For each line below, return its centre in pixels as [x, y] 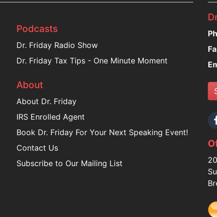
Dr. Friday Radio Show [57, 45]
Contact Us [37, 148]
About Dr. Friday [46, 101]
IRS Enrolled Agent [51, 117]
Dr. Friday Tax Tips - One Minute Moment [92, 61]
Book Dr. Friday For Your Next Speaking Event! [102, 132]
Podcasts [37, 29]
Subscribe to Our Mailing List [70, 163]
